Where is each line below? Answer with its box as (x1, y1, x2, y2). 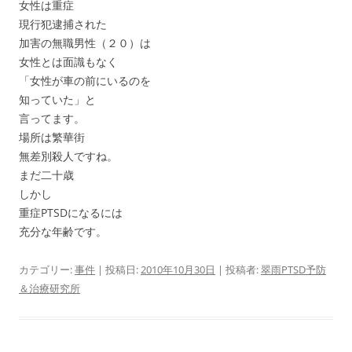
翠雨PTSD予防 (261, 262, 326, 277)
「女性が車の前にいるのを (19, 73, 151, 88)
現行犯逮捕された (19, 16, 107, 31)
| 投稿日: (95, 262, 141, 277)
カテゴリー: (19, 262, 75, 277)
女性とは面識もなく (19, 54, 118, 69)
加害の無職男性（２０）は (19, 35, 151, 50)
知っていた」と (19, 92, 96, 107)
